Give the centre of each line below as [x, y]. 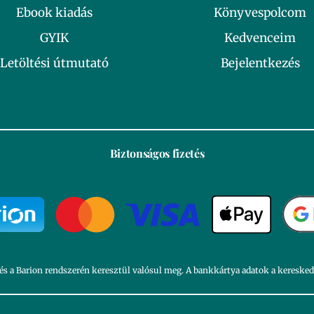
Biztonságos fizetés [157, 153]
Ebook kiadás [54, 13]
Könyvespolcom [260, 13]
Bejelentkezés [260, 63]
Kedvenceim [260, 38]
